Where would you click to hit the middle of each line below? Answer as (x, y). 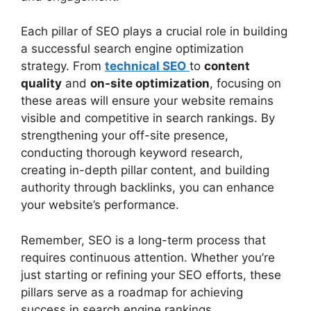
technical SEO (145, 66)
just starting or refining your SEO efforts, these (151, 275)
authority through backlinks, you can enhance (148, 187)
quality (41, 83)
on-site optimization (150, 83)
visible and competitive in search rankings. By (148, 118)
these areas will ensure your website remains (147, 101)
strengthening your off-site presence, (125, 135)
